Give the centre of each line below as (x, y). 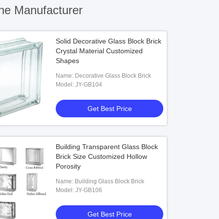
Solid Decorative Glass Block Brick (109, 41)
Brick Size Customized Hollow (102, 156)
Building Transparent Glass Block (107, 147)
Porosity (68, 166)
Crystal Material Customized (99, 51)
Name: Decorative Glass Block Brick (113, 76)
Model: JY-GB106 (89, 190)
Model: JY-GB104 (89, 85)
